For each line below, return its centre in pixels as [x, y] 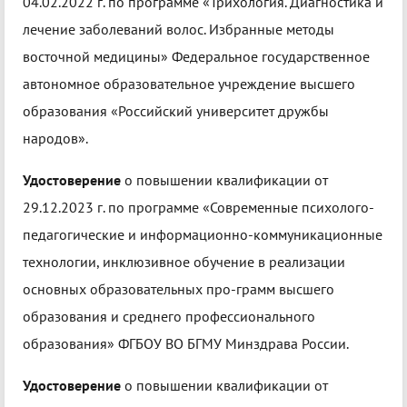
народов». [55, 139]
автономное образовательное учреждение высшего [189, 84]
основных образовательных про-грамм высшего [179, 289]
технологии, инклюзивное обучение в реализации [184, 262]
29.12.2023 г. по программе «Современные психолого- [199, 208]
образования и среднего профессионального [169, 317]
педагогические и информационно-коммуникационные [203, 235]
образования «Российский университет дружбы [176, 111]
